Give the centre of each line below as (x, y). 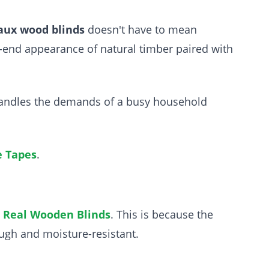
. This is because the (162, 214)
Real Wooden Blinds (57, 214)
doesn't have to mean (141, 29)
